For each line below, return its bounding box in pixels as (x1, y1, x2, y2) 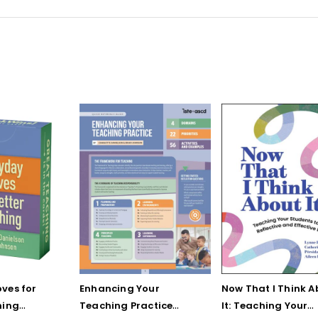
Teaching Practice (79, 298, 173, 312)
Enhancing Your (79, 281, 160, 295)
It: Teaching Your (221, 298, 308, 312)
